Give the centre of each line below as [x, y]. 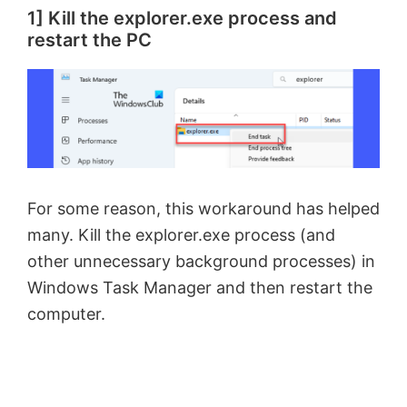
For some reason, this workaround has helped [203, 208]
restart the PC [89, 40]
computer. [66, 313]
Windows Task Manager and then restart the [200, 287]
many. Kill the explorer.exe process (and [181, 234]
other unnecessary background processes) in [201, 261]
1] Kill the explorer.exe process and [182, 18]
